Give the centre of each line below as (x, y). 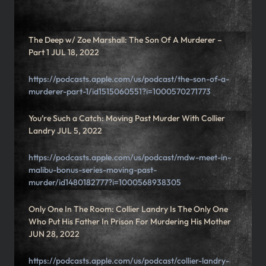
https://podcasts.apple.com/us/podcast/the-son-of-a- (129, 79)
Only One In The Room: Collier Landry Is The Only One (128, 209)
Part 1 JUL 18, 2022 (64, 53)
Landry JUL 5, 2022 (65, 131)
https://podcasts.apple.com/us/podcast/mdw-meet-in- (130, 158)
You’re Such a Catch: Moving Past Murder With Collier (127, 118)
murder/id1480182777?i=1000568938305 (105, 183)
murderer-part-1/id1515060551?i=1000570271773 (120, 92)
